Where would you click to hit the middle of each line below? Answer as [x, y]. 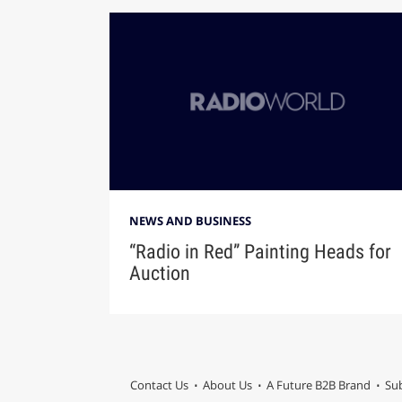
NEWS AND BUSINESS [190, 221]
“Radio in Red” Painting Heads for [260, 252]
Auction [159, 274]
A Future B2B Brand [318, 385]
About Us [227, 385]
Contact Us [159, 385]
